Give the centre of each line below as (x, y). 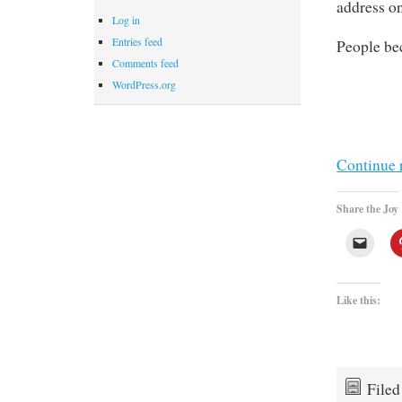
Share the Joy (368, 208)
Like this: (359, 300)
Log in (126, 20)
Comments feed (145, 63)
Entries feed (137, 42)
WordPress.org (144, 85)
